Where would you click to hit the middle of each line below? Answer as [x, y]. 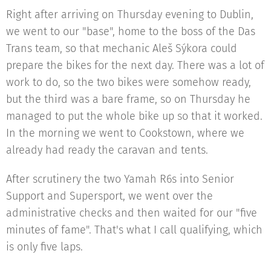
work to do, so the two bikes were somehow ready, [129, 82]
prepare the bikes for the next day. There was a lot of [135, 65]
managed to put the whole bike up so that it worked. [134, 116]
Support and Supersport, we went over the [109, 196]
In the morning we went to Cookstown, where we [125, 133]
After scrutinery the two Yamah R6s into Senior [120, 179]
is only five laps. [44, 247]
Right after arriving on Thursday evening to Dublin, [130, 15]
